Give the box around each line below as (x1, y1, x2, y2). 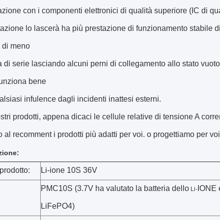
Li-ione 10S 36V (41, 166, 97, 174)
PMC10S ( (41, 184, 77, 192)
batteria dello (144, 184, 189, 192)
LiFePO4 (41, 202, 72, 210)
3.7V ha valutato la (77, 184, 144, 192)
